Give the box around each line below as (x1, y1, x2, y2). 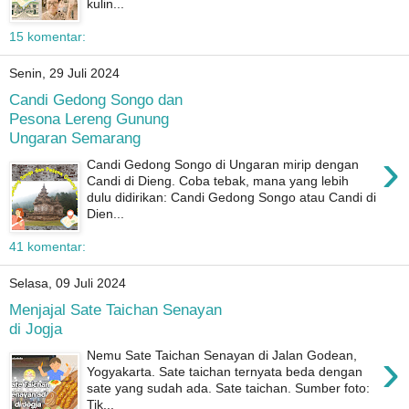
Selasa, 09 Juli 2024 (9, 276, 126, 291)
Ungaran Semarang (9, 129, 141, 148)
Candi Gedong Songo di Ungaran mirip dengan (87, 156, 360, 172)
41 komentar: (9, 238, 86, 254)
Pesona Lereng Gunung (9, 110, 169, 129)
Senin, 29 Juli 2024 (9, 66, 120, 81)
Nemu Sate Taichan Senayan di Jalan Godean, (87, 347, 358, 362)
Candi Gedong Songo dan (9, 90, 183, 110)
